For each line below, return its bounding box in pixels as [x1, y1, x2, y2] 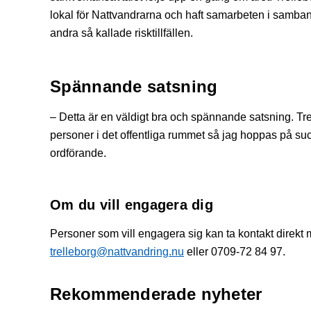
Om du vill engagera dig [50, 196, 213, 212]
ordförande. [50, 146, 106, 159]
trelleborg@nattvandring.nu [50, 245, 184, 258]
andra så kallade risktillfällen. [50, 26, 193, 39]
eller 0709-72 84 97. [184, 245, 285, 258]
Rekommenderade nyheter [50, 284, 262, 303]
